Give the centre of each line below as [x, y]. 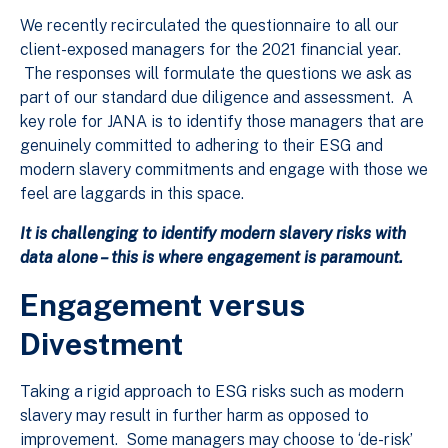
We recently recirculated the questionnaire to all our [209, 26]
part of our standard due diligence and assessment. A [216, 98]
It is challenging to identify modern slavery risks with [213, 234]
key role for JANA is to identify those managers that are [222, 122]
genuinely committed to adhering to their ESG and [201, 146]
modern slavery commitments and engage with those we [224, 170]
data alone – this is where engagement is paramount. [211, 258]
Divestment [101, 344]
